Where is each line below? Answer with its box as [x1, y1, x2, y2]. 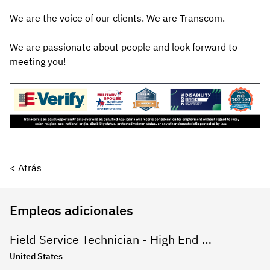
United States [10, 251, 63, 262]
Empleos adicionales [10, 201, 133, 219]
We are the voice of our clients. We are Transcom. [10, 12, 225, 24]
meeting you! [10, 55, 66, 67]
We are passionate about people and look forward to [10, 41, 237, 53]
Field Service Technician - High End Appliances [202, 231, 212, 248]
